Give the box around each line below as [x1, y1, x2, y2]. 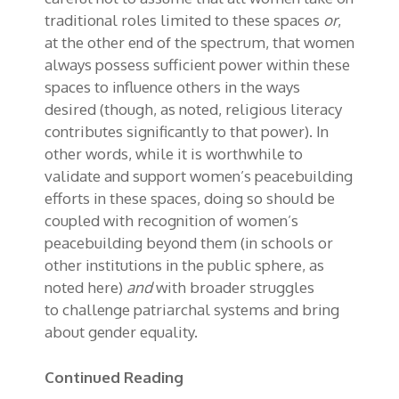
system [210, 300, 263, 320]
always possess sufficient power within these [45, 55, 350, 75]
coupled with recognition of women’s [45, 211, 298, 231]
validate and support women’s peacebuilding [45, 167, 353, 186]
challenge [62, 300, 130, 320]
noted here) [45, 278, 126, 297]
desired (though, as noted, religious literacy [45, 100, 342, 119]
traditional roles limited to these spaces [45, 11, 323, 30]
